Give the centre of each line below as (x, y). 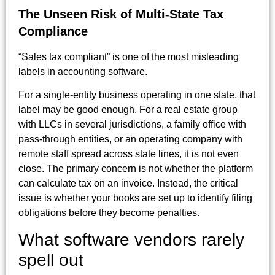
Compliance (53, 31)
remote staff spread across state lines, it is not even (129, 154)
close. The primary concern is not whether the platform (136, 169)
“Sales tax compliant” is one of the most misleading (129, 56)
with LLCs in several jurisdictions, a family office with (132, 125)
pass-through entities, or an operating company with (130, 139)
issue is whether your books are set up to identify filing (135, 198)
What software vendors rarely (131, 239)
